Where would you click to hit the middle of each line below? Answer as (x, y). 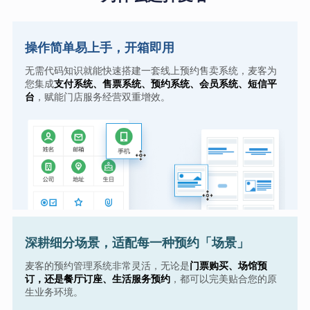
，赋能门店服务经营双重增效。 (102, 96)
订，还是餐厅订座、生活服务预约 (97, 278)
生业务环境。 (54, 291)
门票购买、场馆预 (228, 265)
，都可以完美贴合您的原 (223, 278)
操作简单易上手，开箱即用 (99, 48)
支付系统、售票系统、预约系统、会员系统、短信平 (165, 83)
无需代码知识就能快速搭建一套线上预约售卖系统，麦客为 (151, 70)
